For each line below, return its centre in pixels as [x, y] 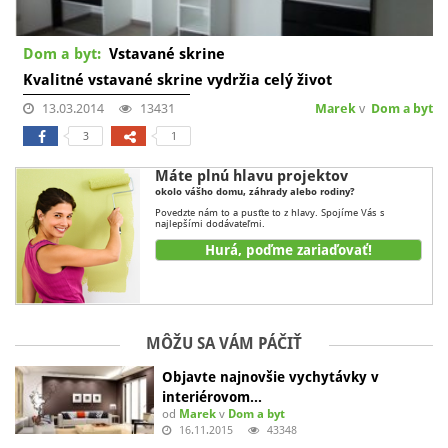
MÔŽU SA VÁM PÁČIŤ [224, 344]
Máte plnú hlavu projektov [251, 175]
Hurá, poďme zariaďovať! [288, 249]
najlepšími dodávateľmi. [209, 223]
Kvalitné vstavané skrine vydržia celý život [177, 79]
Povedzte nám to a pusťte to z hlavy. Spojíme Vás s [269, 212]
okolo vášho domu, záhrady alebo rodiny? [254, 191]
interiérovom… [212, 397]
